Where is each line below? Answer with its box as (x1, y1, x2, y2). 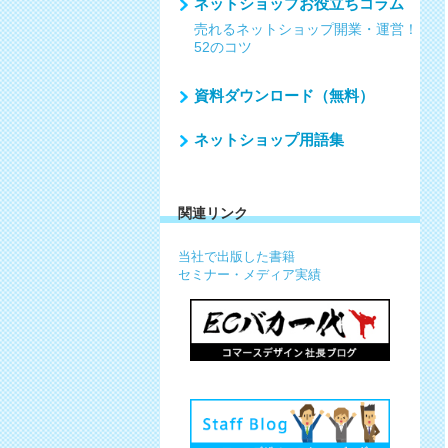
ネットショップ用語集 (193, 131, 344, 148)
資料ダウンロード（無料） (193, 87, 374, 104)
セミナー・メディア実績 (177, 267, 321, 282)
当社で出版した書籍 (177, 249, 295, 264)
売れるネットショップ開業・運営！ (193, 21, 418, 37)
